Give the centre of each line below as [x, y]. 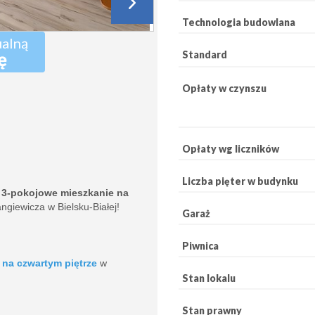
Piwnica [200, 245]
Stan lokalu [209, 278]
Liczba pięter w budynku [240, 181]
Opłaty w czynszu [224, 88]
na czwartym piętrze [50, 263]
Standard [205, 54]
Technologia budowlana [239, 22]
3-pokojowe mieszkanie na [65, 193]
